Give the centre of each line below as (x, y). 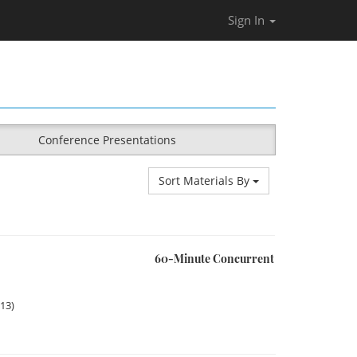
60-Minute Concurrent (214, 259)
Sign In (248, 20)
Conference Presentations (107, 140)
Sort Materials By (206, 180)
